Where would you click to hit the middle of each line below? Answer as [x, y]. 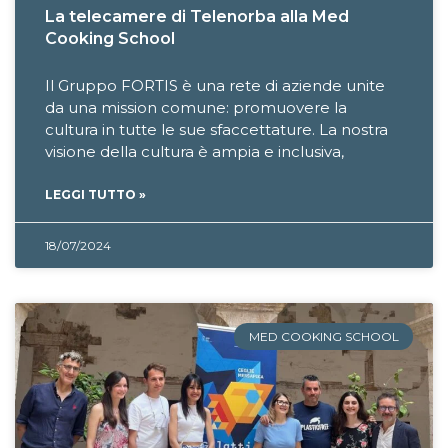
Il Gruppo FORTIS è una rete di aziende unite [215, 86]
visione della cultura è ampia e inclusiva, [194, 152]
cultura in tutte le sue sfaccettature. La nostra [216, 130]
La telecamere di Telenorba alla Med [197, 17]
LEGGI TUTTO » [95, 195]
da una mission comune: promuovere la [196, 108]
